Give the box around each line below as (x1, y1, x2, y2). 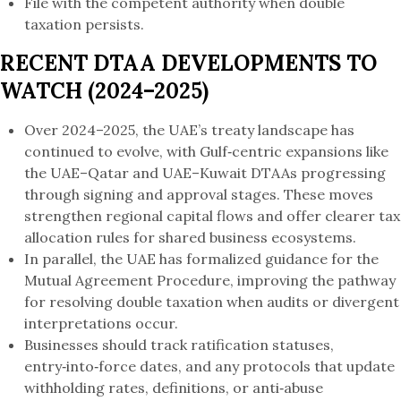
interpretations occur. (24, 314, 179, 333)
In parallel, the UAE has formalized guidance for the (24, 250, 380, 269)
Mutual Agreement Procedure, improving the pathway (24, 271, 397, 290)
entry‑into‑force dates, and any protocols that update (24, 357, 396, 376)
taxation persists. (24, 15, 145, 34)
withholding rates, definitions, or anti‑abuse (24, 379, 324, 397)
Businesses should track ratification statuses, (24, 336, 335, 354)
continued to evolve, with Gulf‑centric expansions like (24, 142, 389, 161)
